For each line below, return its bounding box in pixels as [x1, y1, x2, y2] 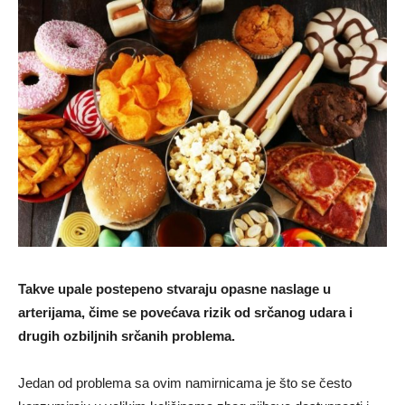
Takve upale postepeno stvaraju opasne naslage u [18, 281, 331, 297]
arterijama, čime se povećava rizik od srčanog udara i [18, 305, 353, 321]
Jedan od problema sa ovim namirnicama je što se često [18, 375, 352, 391]
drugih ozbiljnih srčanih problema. [18, 328, 235, 344]
